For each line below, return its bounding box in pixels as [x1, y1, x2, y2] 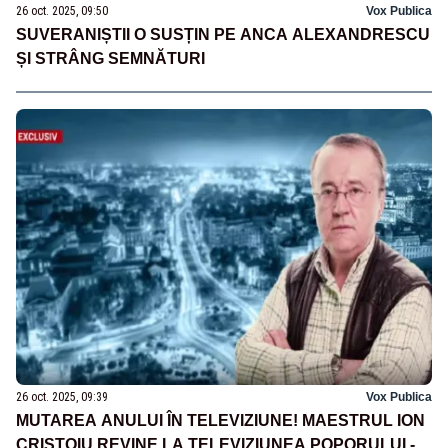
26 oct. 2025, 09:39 [16, 390, 108, 405]
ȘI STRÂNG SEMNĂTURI [16, 49, 205, 67]
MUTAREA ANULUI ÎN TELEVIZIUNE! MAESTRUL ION [16, 412, 425, 430]
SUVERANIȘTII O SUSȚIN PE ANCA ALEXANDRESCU [16, 25, 430, 43]
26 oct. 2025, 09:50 [16, 3, 108, 18]
